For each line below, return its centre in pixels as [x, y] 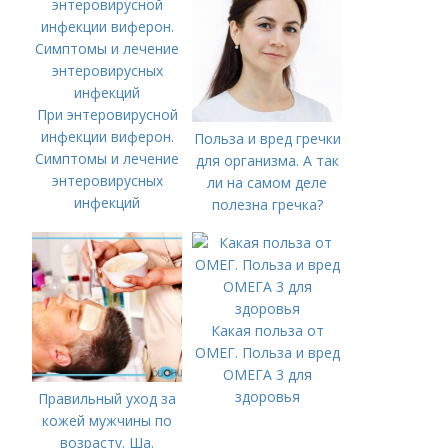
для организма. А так [267, 160]
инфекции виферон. [107, 136]
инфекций [107, 202]
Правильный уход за [107, 398]
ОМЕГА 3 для [267, 374]
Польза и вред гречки [267, 138]
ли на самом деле [267, 182]
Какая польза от [267, 330]
